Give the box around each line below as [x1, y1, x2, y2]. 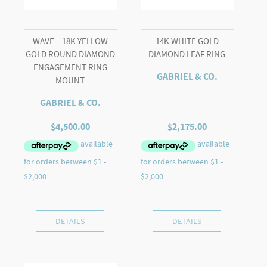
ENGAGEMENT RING [33, 61, 107, 73]
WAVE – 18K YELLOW [32, 35, 108, 47]
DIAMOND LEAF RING [148, 48, 226, 60]
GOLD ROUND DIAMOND [25, 48, 115, 60]
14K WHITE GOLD [155, 35, 219, 47]
